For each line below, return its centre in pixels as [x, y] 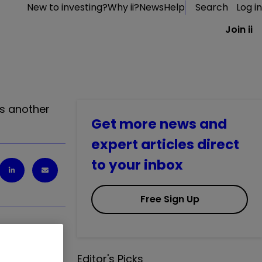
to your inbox [137, 165]
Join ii [239, 30]
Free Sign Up [170, 199]
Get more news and [159, 124]
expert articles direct [165, 144]
